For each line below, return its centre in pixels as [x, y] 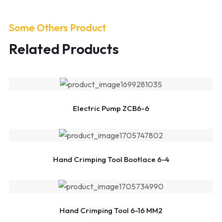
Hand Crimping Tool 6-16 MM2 [111, 211]
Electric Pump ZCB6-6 [111, 109]
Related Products [64, 49]
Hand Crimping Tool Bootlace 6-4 [111, 160]
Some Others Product [57, 28]
